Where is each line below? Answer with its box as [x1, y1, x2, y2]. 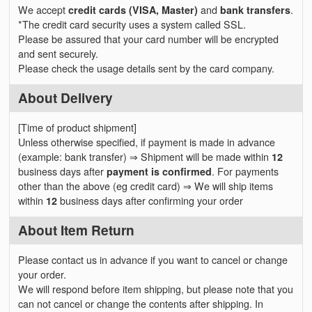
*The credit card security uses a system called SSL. [18, 17, 247, 32]
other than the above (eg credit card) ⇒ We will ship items [18, 179, 274, 194]
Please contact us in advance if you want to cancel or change [18, 252, 288, 267]
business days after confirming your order [57, 194, 244, 208]
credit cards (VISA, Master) [68, 3, 201, 17]
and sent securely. [18, 47, 99, 61]
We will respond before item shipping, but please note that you [18, 281, 294, 296]
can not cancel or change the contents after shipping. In [18, 296, 264, 311]
